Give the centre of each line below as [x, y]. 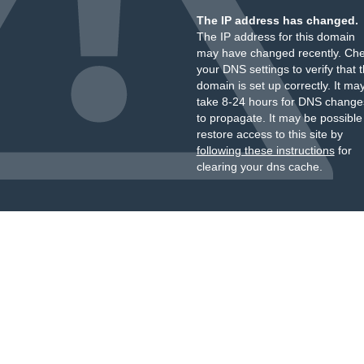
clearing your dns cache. [259, 167]
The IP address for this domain [275, 37]
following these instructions [265, 150]
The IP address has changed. [277, 20]
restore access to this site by [269, 134]
